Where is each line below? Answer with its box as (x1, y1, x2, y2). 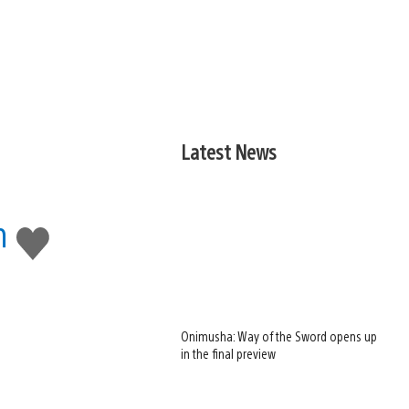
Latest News (181, 138, 278, 164)
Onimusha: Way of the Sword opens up (181, 328, 378, 345)
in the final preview (181, 345, 277, 362)
